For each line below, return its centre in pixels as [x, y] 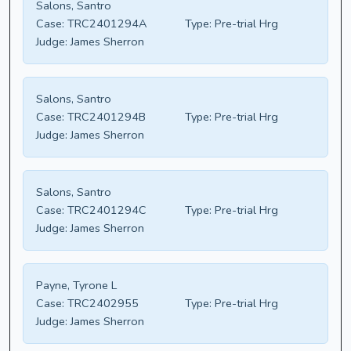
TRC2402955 [101, 304]
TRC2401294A [105, 24]
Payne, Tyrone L [76, 286]
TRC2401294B [105, 117]
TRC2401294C [105, 210]
